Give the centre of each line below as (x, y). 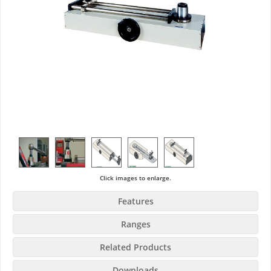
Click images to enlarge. (135, 178)
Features (135, 201)
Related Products (135, 247)
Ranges (135, 224)
